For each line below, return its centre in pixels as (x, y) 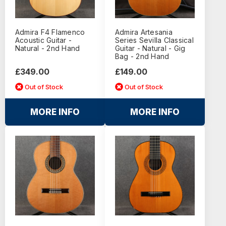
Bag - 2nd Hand (142, 56)
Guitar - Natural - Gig (150, 48)
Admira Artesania (144, 32)
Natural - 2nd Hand (47, 48)
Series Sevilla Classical (154, 40)
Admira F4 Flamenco (50, 32)
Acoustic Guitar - (43, 40)
